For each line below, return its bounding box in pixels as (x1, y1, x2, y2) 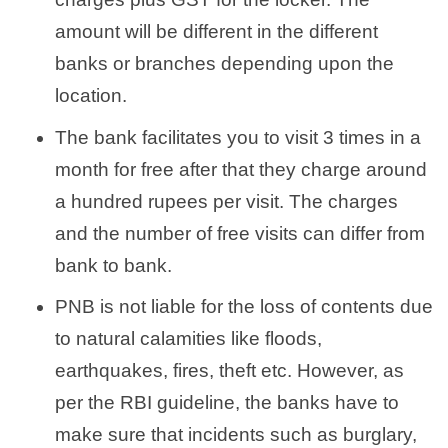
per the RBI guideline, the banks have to (55, 392, 399, 414)
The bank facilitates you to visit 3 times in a (55, 126, 421, 148)
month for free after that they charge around (55, 158, 427, 180)
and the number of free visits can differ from (55, 222, 425, 244)
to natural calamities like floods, (55, 328, 322, 350)
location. (55, 85, 127, 107)
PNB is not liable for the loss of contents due (55, 296, 433, 318)
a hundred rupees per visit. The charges (55, 190, 398, 212)
